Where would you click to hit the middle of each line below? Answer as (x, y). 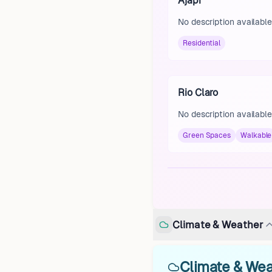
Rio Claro (198, 93)
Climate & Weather (218, 224)
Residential (202, 43)
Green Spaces (207, 135)
